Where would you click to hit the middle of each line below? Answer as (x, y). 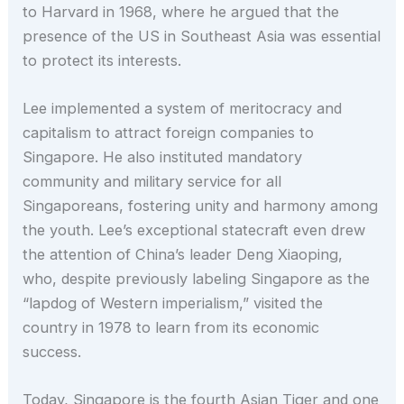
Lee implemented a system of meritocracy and (183, 109)
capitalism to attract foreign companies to (169, 133)
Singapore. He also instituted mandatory (163, 157)
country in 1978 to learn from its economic (171, 328)
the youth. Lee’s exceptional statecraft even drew (194, 230)
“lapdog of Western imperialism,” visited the (173, 303)
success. (52, 352)
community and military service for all (152, 182)
